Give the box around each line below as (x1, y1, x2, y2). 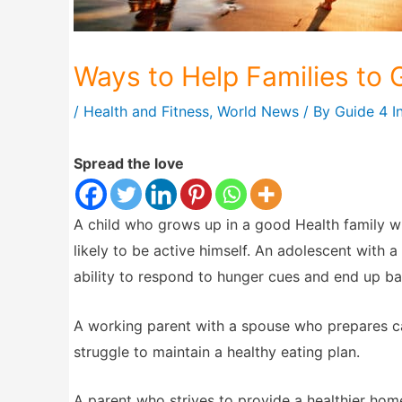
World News (217, 102, 299, 120)
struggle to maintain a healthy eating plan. (74, 342, 360, 361)
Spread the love (74, 154, 184, 172)
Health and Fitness (83, 102, 209, 120)
